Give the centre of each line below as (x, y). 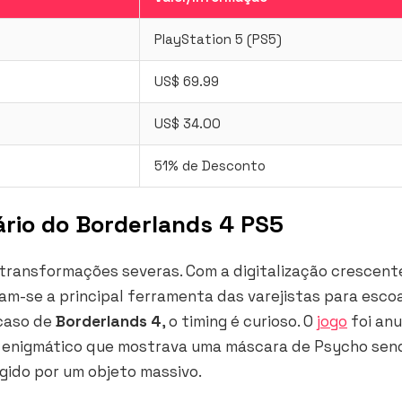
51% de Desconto (210, 166)
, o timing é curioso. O (239, 321)
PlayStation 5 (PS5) (218, 39)
